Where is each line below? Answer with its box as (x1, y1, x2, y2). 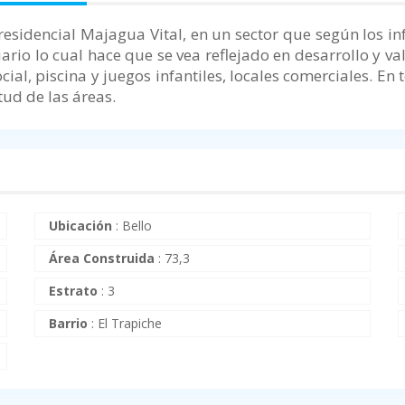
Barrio (48, 315, 88, 333)
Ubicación (48, 217, 112, 235)
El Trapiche (97, 315, 162, 333)
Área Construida (48, 250, 155, 268)
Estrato (48, 282, 98, 300)
